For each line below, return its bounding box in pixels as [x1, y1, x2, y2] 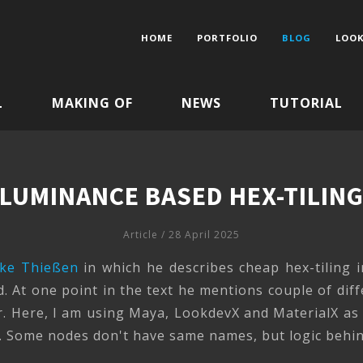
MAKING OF [52, 94, 133, 112]
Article [123, 228, 158, 241]
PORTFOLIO [197, 31, 258, 44]
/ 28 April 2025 [158, 228, 240, 241]
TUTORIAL [270, 94, 343, 112]
